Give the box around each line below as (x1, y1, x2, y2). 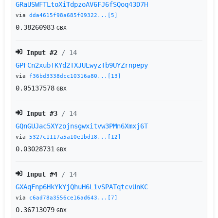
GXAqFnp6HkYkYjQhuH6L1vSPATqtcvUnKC (16, 183, 148, 191)
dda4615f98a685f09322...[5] (29, 12, 118, 19)
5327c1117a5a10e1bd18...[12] (29, 134, 122, 141)
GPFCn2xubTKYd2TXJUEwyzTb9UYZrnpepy (16, 61, 148, 70)
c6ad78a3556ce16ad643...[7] (29, 195, 118, 201)
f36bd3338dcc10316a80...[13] (29, 73, 122, 80)
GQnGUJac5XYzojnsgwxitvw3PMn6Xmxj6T (16, 122, 148, 130)
